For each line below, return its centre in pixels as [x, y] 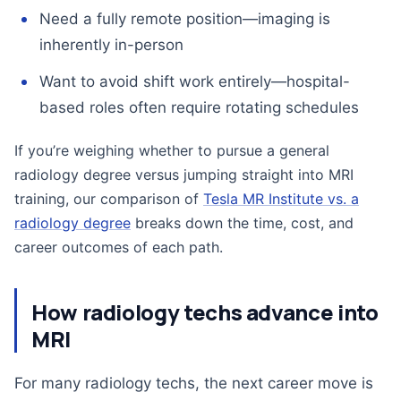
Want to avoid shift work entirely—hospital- [195, 81]
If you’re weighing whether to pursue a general [172, 150]
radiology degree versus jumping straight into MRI [184, 175]
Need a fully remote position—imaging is [185, 19]
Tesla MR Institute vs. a [281, 199]
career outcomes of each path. [119, 247]
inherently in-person [111, 45]
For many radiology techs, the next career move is [194, 383]
